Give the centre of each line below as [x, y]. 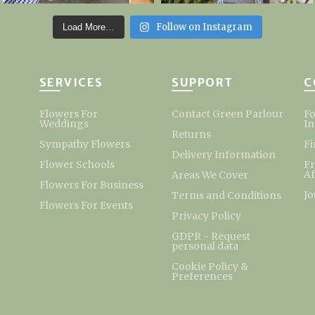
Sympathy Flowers [84, 144]
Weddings [64, 123]
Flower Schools [77, 164]
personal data [205, 246]
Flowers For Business [91, 185]
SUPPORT [202, 82]
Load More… [88, 27]
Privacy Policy [207, 216]
